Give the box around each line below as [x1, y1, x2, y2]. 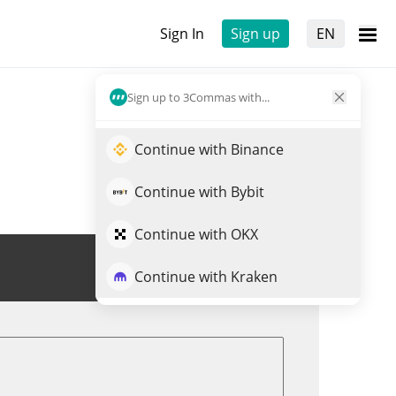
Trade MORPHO [166, 258, 270, 278]
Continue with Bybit [134, 182, 264, 202]
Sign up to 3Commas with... [127, 88, 270, 105]
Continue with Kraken [134, 267, 278, 286]
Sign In [160, 24, 204, 43]
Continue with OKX [134, 225, 258, 244]
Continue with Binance [134, 140, 284, 159]
